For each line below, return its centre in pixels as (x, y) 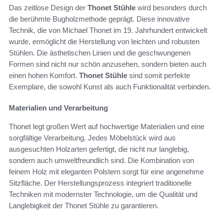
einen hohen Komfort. (44, 75)
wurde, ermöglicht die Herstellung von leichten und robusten (104, 41)
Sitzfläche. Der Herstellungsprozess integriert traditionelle (100, 183)
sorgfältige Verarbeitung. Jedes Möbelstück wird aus (92, 137)
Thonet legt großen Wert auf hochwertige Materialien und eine (107, 126)
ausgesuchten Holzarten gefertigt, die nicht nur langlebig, (99, 149)
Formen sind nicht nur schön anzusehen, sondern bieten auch (108, 64)
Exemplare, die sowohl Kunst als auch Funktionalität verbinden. (110, 86)
